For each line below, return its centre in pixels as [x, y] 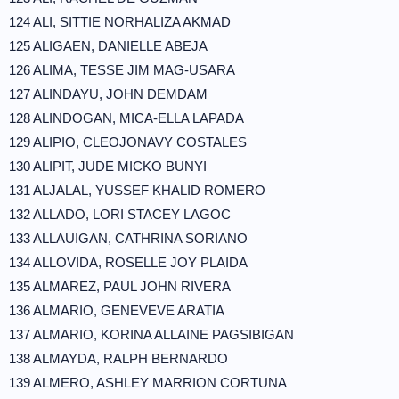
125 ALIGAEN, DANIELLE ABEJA [108, 46]
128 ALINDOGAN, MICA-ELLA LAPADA [126, 118]
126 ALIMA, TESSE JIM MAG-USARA [122, 70]
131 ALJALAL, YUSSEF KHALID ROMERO [137, 190]
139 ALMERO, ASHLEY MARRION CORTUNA [148, 383]
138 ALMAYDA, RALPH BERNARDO [118, 358]
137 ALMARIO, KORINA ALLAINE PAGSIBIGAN [151, 334]
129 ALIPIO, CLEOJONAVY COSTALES [128, 142]
